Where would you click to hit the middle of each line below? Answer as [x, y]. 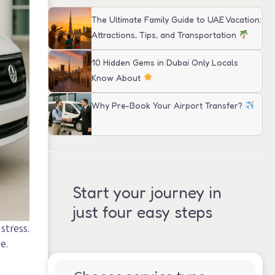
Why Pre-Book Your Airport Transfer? [168, 105]
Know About [117, 77]
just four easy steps [142, 212]
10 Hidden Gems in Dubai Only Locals [165, 62]
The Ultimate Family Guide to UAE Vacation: [176, 19]
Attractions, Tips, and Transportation [165, 34]
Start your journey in [147, 193]
